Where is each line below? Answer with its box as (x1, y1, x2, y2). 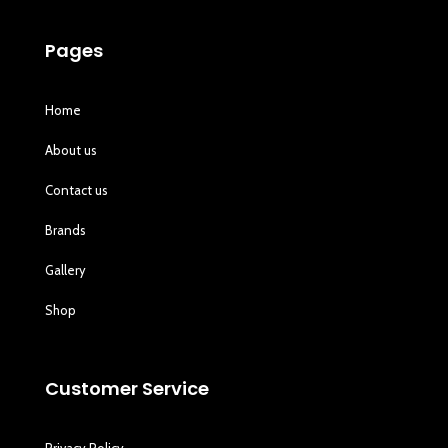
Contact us (45, 181, 109, 198)
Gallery (45, 261, 87, 278)
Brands (45, 221, 87, 238)
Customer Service (45, 375, 210, 401)
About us (45, 141, 98, 158)
